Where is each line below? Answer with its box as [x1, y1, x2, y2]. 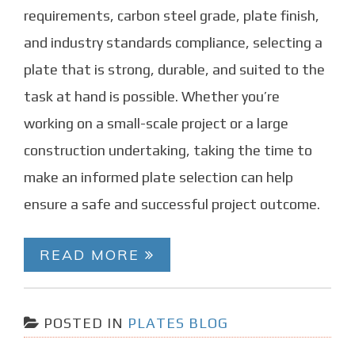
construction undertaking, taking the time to [24, 142, 312, 159]
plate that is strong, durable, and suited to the [24, 61, 325, 78]
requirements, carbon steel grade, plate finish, [24, 7, 319, 25]
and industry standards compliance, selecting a [24, 34, 323, 52]
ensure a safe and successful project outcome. [24, 196, 320, 213]
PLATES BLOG [128, 315, 228, 332]
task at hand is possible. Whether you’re [24, 88, 280, 105]
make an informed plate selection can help [24, 169, 293, 186]
